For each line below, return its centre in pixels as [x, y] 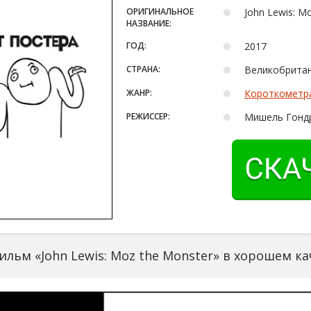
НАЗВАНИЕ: [149, 23]
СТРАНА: [143, 69]
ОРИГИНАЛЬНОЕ [160, 11]
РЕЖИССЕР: [148, 116]
